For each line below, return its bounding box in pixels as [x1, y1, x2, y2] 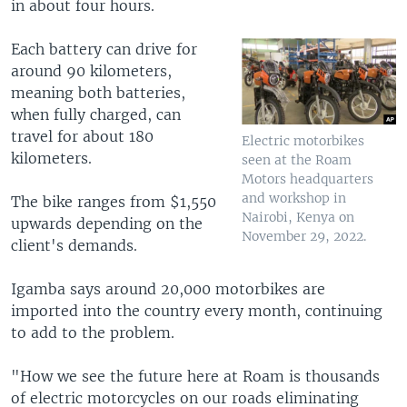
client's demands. [11, 235, 137, 254]
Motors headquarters [242, 171, 374, 188]
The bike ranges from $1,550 [11, 192, 216, 211]
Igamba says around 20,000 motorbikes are [11, 279, 325, 298]
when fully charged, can [11, 104, 181, 124]
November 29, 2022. [242, 228, 367, 245]
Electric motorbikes [242, 133, 365, 150]
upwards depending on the [11, 213, 203, 233]
